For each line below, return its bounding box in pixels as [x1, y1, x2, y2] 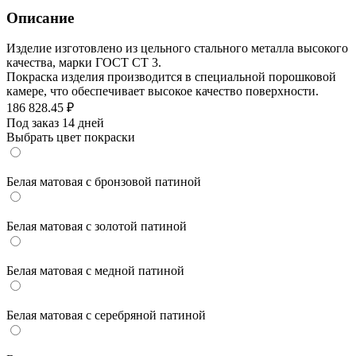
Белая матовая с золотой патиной [6, 219, 187, 234]
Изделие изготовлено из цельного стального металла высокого [6, 41, 348, 56]
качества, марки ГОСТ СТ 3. [6, 56, 161, 70]
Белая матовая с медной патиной [6, 264, 184, 278]
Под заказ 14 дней [6, 116, 104, 130]
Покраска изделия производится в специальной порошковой [6, 70, 336, 84]
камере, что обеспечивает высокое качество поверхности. [6, 84, 319, 99]
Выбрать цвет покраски [6, 130, 135, 145]
